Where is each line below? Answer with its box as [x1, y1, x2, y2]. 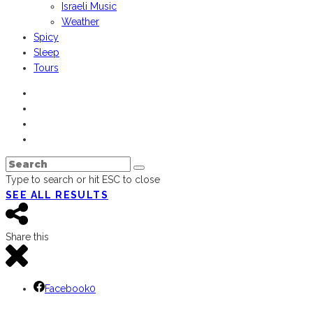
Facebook [45, 282, 89, 294]
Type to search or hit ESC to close [6, 173, 160, 185]
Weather [61, 15, 99, 27]
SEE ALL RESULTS [6, 189, 108, 201]
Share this [6, 231, 49, 242]
